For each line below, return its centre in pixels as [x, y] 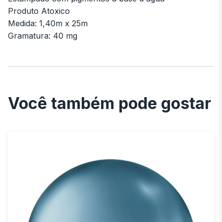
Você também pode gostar [110, 104]
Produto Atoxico [39, 11]
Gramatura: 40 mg [43, 36]
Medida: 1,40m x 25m [48, 24]
